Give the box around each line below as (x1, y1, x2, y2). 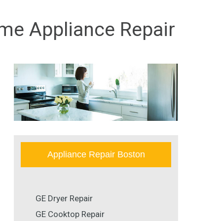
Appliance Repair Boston (47, 149, 145, 160)
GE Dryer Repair (36, 193, 93, 204)
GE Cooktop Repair (36, 209, 105, 220)
